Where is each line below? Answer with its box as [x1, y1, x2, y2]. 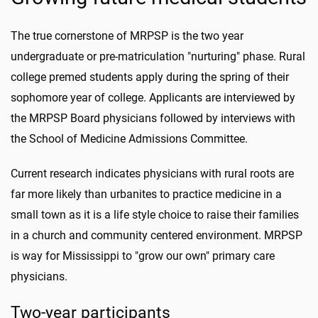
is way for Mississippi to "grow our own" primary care [11, 249, 275, 263]
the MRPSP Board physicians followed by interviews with [11, 111, 295, 125]
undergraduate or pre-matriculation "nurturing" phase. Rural [11, 50, 305, 63]
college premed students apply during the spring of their [11, 70, 289, 84]
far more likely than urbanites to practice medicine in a [11, 187, 282, 201]
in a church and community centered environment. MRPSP [11, 229, 302, 242]
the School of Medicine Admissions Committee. [11, 132, 248, 146]
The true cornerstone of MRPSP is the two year [11, 29, 243, 43]
